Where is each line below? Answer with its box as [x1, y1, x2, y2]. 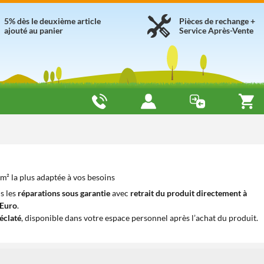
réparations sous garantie [18, 188, 110, 198]
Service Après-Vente [179, 25, 253, 35]
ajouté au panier [4, 25, 63, 35]
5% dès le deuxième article [4, 16, 101, 26]
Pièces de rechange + [179, 16, 255, 26]
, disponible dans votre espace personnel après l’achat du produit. [21, 213, 258, 223]
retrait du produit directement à [130, 188, 247, 198]
